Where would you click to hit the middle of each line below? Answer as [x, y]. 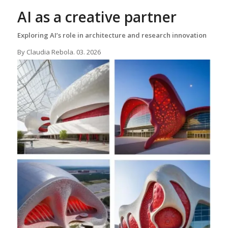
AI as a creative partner [97, 17]
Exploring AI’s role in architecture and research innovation [112, 35]
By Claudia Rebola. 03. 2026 [59, 52]
